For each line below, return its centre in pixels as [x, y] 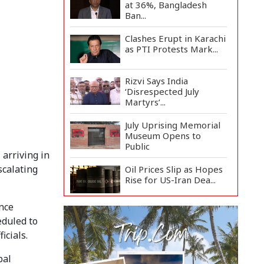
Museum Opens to [163, 135]
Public [138, 146]
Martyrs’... [146, 102]
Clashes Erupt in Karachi [176, 38]
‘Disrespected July [162, 91]
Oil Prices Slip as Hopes [174, 169]
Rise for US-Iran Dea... [171, 179]
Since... [139, 232]
